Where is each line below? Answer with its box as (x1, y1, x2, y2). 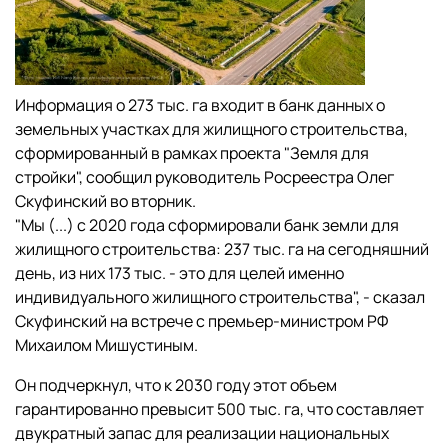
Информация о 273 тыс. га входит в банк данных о (15, 93, 385, 116)
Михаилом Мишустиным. (15, 333, 198, 356)
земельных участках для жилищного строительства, (15, 117, 408, 140)
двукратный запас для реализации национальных (15, 421, 389, 444)
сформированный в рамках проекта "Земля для (15, 141, 369, 164)
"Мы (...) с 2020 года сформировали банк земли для (15, 213, 399, 236)
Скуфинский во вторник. (15, 189, 196, 212)
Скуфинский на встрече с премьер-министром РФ (15, 309, 388, 332)
